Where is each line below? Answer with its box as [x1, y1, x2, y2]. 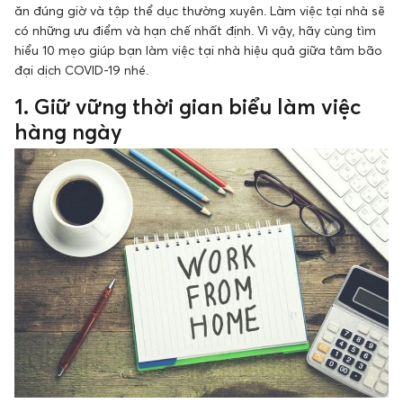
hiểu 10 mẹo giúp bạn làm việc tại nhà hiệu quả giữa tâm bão [14, 42, 382, 58]
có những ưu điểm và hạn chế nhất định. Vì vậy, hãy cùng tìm [14, 22, 376, 39]
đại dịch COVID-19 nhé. [14, 62, 148, 78]
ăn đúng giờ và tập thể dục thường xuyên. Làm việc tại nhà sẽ [14, 3, 385, 19]
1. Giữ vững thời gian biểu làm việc [14, 94, 361, 120]
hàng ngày [14, 119, 122, 145]
